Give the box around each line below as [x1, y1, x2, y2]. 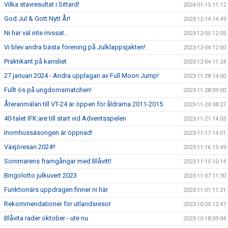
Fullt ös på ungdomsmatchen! [4, 86, 92, 94]
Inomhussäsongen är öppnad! [4, 129, 93, 136]
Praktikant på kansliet [4, 58, 67, 65]
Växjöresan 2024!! [4, 143, 55, 151]
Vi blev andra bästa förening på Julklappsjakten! [4, 43, 146, 51]
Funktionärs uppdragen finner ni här [4, 186, 108, 193]
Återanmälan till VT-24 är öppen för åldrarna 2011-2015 [4, 100, 163, 108]
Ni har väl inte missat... [4, 29, 69, 37]
